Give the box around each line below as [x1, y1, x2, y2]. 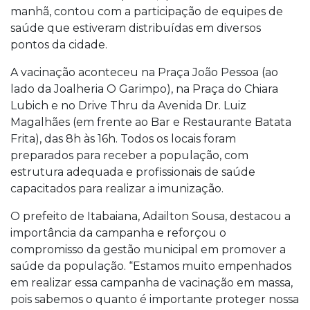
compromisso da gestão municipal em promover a [10, 243, 286, 256]
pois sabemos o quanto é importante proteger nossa [10, 293, 299, 306]
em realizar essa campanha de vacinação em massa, [10, 276, 293, 289]
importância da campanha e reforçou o [10, 226, 226, 239]
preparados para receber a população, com [10, 149, 248, 162]
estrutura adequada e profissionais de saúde [10, 165, 255, 179]
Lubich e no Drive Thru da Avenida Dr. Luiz [10, 99, 246, 112]
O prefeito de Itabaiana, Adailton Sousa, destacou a [10, 210, 291, 223]
